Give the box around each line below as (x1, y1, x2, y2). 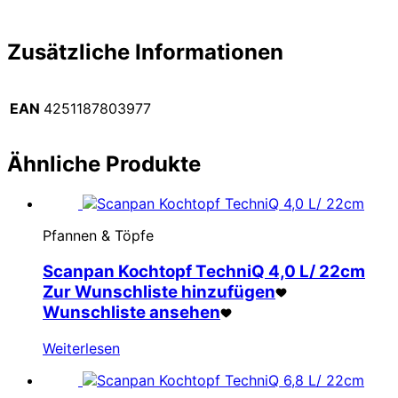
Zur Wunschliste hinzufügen (43, 282, 275, 303)
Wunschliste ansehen (43, 302, 220, 323)
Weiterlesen (43, 338, 120, 357)
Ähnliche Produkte (7, 151, 201, 178)
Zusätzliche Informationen (7, 38, 283, 65)
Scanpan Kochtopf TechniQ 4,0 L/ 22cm (43, 261, 365, 283)
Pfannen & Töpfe (43, 227, 154, 245)
